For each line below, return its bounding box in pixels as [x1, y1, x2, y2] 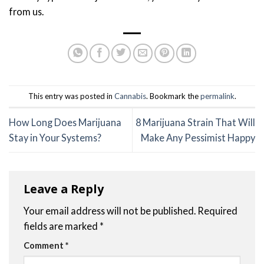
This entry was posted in [28, 91, 114, 101]
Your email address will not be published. [24, 205, 196, 217]
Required [197, 205, 237, 217]
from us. [9, 6, 44, 18]
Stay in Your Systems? [9, 132, 101, 144]
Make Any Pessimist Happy [141, 132, 255, 144]
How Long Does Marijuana [9, 117, 121, 128]
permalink [200, 91, 235, 101]
